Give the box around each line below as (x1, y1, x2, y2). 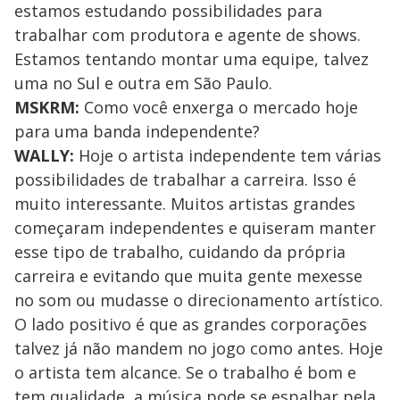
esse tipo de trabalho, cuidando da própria (14, 240, 346, 262)
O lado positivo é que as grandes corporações (14, 312, 367, 335)
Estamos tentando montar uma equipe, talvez (14, 47, 369, 70)
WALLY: (14, 144, 74, 166)
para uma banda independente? (14, 120, 260, 142)
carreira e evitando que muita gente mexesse (14, 264, 362, 287)
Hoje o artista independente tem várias (74, 144, 381, 166)
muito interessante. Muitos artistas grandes (14, 192, 355, 214)
